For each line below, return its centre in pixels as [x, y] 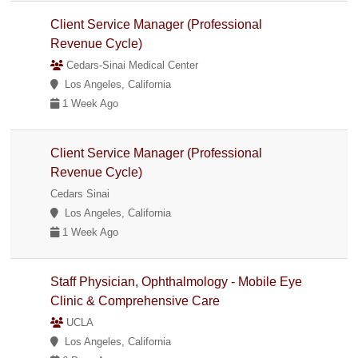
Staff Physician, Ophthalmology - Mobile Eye [177, 281]
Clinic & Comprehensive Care [137, 300]
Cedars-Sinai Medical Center [131, 65]
